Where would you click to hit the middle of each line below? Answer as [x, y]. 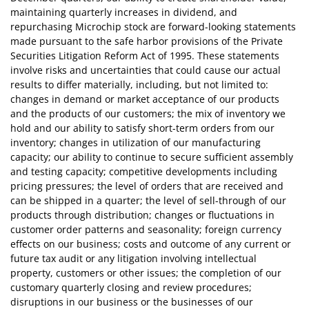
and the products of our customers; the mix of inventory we [148, 114]
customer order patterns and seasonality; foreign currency [146, 230]
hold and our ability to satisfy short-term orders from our [142, 128]
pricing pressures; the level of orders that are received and [147, 186]
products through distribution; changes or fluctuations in [142, 215]
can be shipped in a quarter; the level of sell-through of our [148, 201]
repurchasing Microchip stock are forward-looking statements [153, 27]
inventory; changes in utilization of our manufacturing [136, 143]
